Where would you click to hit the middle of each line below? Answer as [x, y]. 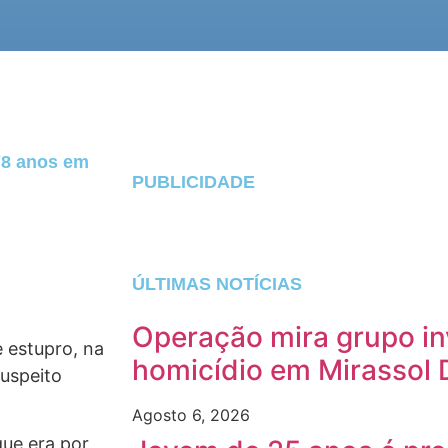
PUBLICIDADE [193, 182]
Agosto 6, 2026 [191, 415]
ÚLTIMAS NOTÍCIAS [217, 284]
